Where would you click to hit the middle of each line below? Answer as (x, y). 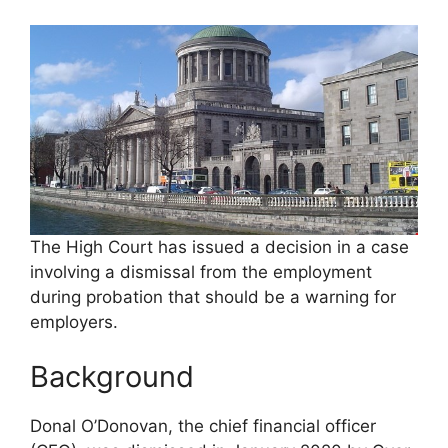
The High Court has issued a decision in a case (219, 246)
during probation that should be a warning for (213, 296)
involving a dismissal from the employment (201, 271)
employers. (74, 321)
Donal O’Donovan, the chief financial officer (203, 426)
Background (112, 377)
